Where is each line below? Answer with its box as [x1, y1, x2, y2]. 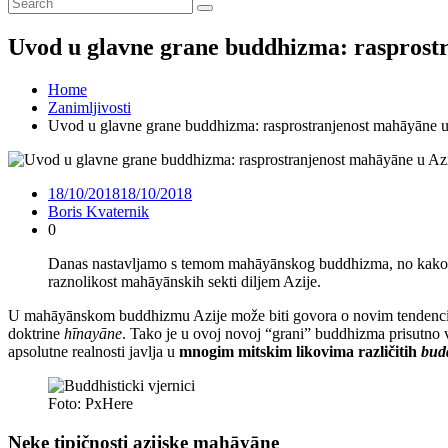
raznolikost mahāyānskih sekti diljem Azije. [48, 272, 321, 290]
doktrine [8, 324, 64, 342]
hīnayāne [64, 324, 122, 342]
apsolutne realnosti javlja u [8, 342, 179, 360]
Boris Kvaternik [48, 202, 149, 220]
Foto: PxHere [48, 394, 133, 412]
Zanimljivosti [48, 98, 131, 116]
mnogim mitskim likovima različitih [179, 342, 421, 360]
